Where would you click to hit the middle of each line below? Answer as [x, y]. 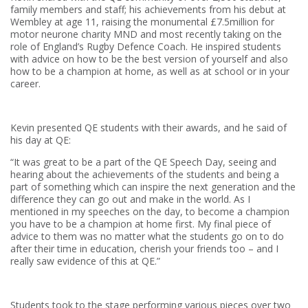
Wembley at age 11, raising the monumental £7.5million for [142, 22]
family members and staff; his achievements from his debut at [148, 9]
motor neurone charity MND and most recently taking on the [146, 34]
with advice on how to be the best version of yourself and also [149, 59]
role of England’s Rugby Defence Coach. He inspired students [146, 46]
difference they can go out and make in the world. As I [130, 199]
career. [25, 84]
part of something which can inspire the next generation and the [153, 187]
